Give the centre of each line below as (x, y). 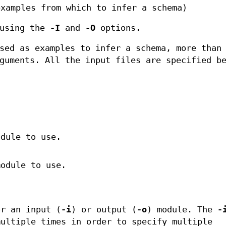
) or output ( (104, 210)
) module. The (182, 210)
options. (118, 28)
